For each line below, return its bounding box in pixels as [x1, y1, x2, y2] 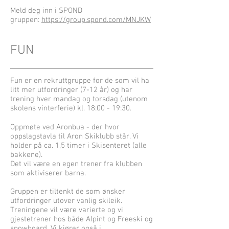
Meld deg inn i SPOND [10, 6, 82, 15]
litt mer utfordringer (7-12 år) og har [10, 85, 132, 95]
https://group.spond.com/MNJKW [41, 15, 151, 25]
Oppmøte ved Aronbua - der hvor [10, 123, 120, 132]
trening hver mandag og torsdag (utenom [10, 95, 148, 104]
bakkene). [10, 150, 42, 159]
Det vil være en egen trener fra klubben [10, 159, 142, 169]
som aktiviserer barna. [10, 169, 86, 178]
